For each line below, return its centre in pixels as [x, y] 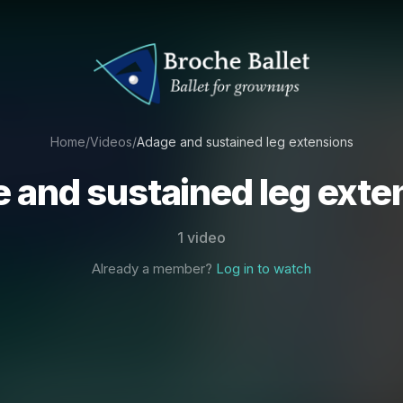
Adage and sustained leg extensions [245, 142]
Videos [111, 142]
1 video [201, 238]
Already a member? [154, 269]
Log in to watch [264, 269]
